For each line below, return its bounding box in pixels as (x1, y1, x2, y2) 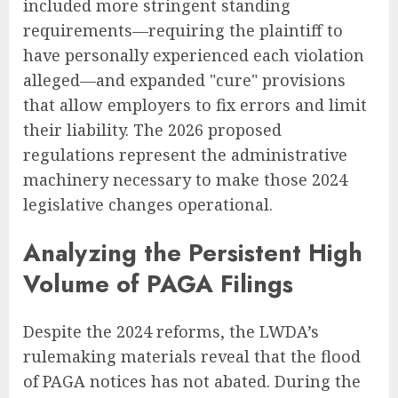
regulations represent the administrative (23, 144, 347, 166)
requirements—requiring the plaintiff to (23, 20, 343, 42)
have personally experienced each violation (23, 44, 364, 67)
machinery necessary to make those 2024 (23, 169, 347, 191)
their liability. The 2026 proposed (23, 119, 282, 141)
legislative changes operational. (23, 194, 273, 216)
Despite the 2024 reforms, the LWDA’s (23, 321, 319, 343)
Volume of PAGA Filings (23, 266, 293, 301)
